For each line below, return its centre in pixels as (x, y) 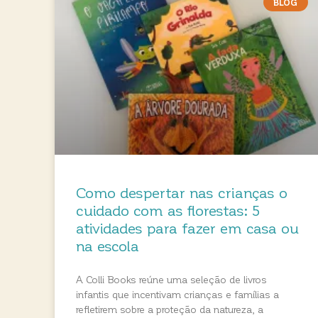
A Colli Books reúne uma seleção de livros (171, 280)
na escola (108, 246)
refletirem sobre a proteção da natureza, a (170, 309)
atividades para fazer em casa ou (187, 228)
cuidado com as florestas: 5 (168, 210)
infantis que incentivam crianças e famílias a (177, 295)
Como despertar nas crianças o (182, 192)
